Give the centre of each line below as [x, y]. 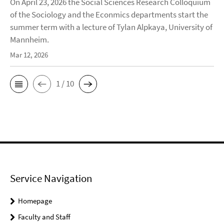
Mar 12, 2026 [29, 54]
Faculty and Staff [44, 216]
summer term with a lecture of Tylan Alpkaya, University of [111, 27]
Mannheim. [29, 39]
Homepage [35, 200]
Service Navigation [51, 178]
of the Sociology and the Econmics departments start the [109, 14]
